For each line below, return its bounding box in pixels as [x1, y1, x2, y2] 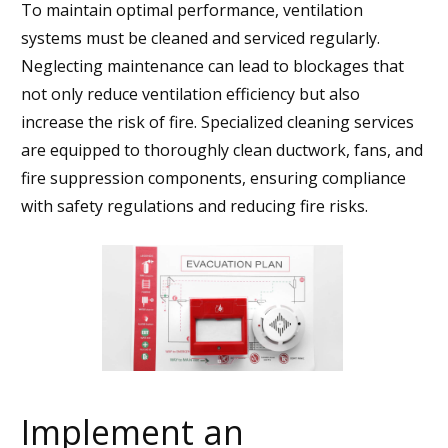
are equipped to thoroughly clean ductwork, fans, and [21, 138, 423, 161]
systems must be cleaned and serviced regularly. [21, 26, 380, 49]
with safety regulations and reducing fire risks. [21, 194, 368, 217]
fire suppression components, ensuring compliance [21, 166, 406, 189]
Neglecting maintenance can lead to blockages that [21, 54, 404, 77]
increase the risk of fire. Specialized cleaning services [21, 110, 414, 133]
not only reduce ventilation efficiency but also [21, 82, 360, 105]
